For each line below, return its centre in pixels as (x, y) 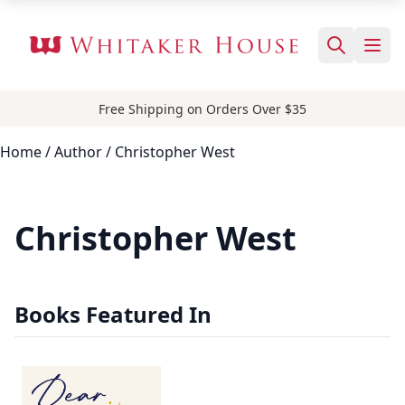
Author (78, 152)
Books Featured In (113, 314)
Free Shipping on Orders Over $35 (202, 109)
